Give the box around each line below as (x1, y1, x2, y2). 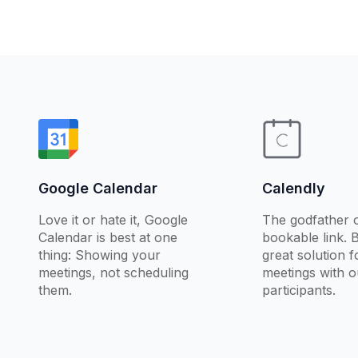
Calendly (261, 180, 325, 197)
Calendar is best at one (38, 229, 177, 246)
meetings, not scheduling (38, 265, 189, 281)
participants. (261, 282, 336, 299)
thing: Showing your (38, 247, 161, 264)
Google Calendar (38, 180, 157, 197)
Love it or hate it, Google (38, 212, 188, 229)
